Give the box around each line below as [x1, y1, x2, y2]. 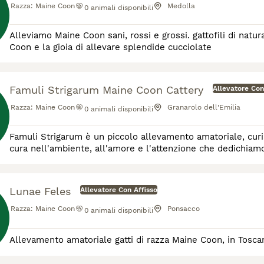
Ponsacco [167, 204, 200, 213]
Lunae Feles [9, 185, 71, 197]
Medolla [167, 2, 195, 10]
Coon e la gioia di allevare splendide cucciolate [9, 42, 212, 52]
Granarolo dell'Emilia [167, 103, 240, 111]
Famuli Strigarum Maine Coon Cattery [9, 84, 203, 96]
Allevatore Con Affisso [80, 186, 157, 194]
